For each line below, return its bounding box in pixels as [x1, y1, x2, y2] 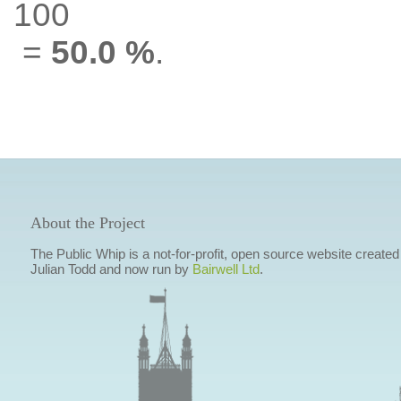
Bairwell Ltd [192, 261, 260, 277]
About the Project [30, 214, 145, 232]
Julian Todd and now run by [30, 261, 192, 277]
